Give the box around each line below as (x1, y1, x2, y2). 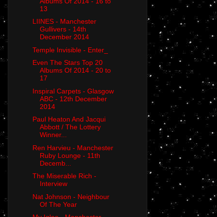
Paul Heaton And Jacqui (32, 115, 106, 124)
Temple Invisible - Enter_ (32, 46, 108, 54)
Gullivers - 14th (39, 25, 86, 33)
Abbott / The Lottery (39, 123, 101, 131)
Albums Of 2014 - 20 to (39, 66, 111, 75)
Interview (39, 180, 67, 188)
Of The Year (39, 200, 77, 208)
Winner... (39, 131, 67, 139)
